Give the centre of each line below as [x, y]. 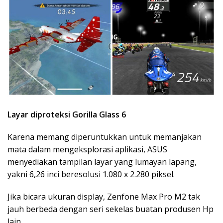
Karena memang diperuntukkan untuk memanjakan [105, 137]
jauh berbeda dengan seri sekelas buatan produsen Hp [111, 209]
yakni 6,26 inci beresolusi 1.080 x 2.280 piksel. [91, 174]
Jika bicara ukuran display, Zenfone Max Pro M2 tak [104, 196]
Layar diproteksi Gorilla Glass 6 [67, 114]
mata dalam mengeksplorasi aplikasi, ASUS [87, 149]
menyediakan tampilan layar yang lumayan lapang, [102, 162]
